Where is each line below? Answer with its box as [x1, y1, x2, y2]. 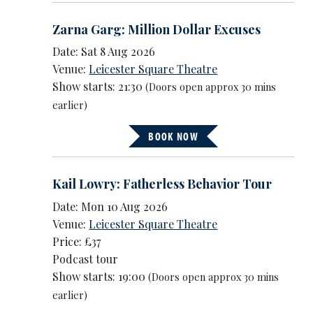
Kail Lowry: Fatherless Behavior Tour [52, 175, 272, 193]
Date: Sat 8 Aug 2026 [52, 44, 156, 59]
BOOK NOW [148, 129, 198, 144]
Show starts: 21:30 [52, 79, 146, 94]
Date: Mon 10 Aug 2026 [52, 198, 168, 214]
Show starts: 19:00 [52, 268, 149, 284]
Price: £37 [52, 233, 101, 249]
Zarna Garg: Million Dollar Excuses [52, 20, 261, 38]
